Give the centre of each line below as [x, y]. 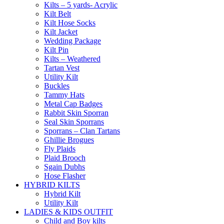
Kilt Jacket [61, 32]
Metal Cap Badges [73, 104]
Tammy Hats [64, 95]
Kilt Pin [56, 50]
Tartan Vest [62, 68]
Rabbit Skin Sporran [76, 113]
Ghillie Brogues [69, 140]
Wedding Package [72, 41]
